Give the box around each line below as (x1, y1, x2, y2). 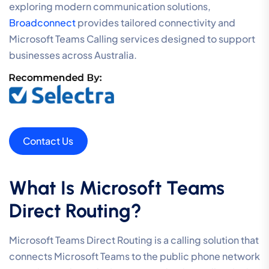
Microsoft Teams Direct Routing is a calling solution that (9, 234, 259, 247)
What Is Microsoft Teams (9, 177, 225, 200)
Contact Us (23, 134, 74, 148)
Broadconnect (9, 16, 76, 29)
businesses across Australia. (9, 48, 137, 61)
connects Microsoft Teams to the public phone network (9, 250, 260, 263)
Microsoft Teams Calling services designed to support (9, 32, 255, 45)
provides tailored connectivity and (76, 16, 235, 29)
